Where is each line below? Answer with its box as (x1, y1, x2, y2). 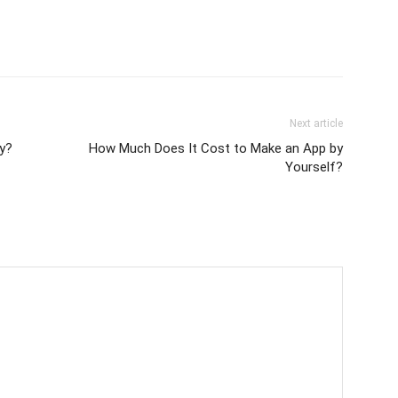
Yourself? (285, 159, 343, 176)
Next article (290, 117, 343, 131)
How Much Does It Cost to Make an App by (89, 140, 343, 157)
